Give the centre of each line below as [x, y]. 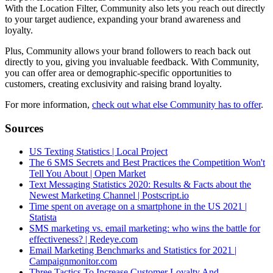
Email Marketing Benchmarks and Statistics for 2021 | [133, 250]
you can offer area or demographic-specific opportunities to [118, 73]
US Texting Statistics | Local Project [98, 152]
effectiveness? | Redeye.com [83, 239]
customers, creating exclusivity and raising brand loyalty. [113, 83]
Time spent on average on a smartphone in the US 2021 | [138, 207]
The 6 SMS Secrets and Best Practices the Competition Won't [147, 163]
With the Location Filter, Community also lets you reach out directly [135, 8]
